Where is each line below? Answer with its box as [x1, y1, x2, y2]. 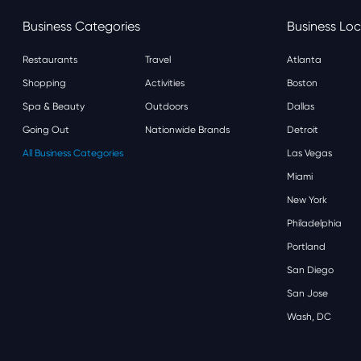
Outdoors [145, 101, 188, 112]
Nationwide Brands [145, 124, 230, 135]
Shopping [23, 77, 66, 89]
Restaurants [23, 54, 77, 65]
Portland [287, 241, 326, 252]
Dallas [287, 101, 314, 112]
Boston [287, 77, 317, 89]
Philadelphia [287, 218, 342, 229]
